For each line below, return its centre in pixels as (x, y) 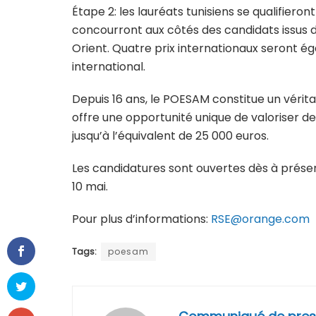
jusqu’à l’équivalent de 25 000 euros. (170, 136)
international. (109, 67)
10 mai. (90, 187)
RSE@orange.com (260, 219)
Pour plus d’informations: (141, 219)
